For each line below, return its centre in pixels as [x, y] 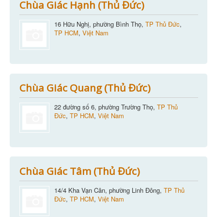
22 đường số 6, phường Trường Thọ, [105, 107]
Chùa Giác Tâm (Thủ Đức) [79, 171]
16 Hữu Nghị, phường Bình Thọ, [100, 24]
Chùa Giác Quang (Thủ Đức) [85, 88]
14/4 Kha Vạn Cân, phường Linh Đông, [109, 190]
